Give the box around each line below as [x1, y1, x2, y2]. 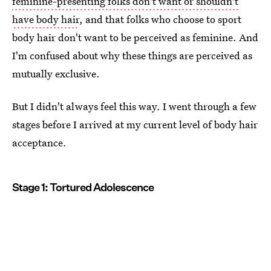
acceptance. [12, 135, 67, 149]
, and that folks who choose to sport [79, 12, 241, 26]
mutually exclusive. [12, 67, 100, 80]
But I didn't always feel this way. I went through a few [12, 99, 256, 113]
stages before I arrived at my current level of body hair [12, 117, 258, 131]
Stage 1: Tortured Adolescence [12, 181, 154, 194]
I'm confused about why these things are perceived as [12, 48, 252, 62]
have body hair [12, 12, 79, 26]
